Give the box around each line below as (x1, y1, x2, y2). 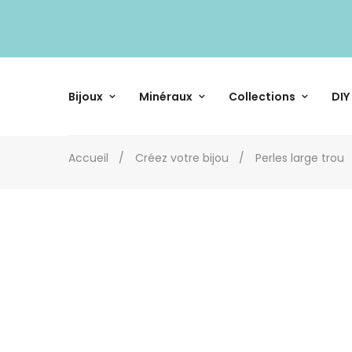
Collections (229, 88, 295, 104)
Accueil (68, 149, 108, 166)
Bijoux (68, 88, 103, 104)
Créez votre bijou (135, 149, 229, 166)
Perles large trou (255, 149, 344, 166)
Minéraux (139, 88, 192, 104)
